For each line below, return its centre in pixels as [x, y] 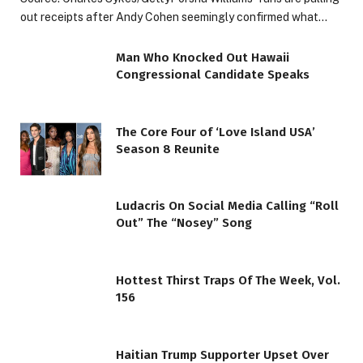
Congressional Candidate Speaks [213, 74]
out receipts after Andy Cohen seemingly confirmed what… [174, 17]
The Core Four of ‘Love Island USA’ [216, 132]
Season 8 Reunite [168, 149]
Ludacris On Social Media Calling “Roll [227, 206]
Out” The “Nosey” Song [184, 223]
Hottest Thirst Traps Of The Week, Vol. [228, 280]
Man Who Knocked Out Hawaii [203, 57]
